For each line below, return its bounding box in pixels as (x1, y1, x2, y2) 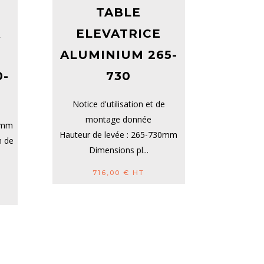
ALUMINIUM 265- (60, 48, 177, 62)
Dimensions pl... (88, 144, 148, 156)
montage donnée (85, 114, 152, 126)
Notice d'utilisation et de (72, 98, 165, 110)
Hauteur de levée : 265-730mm (60, 129, 178, 141)
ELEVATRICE (76, 27, 161, 41)
